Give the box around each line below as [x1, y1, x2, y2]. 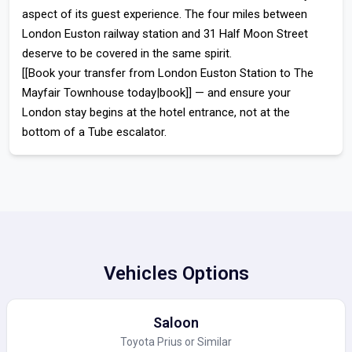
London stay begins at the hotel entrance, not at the [22, 105, 290, 119]
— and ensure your [192, 86, 291, 100]
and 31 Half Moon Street [178, 27, 308, 41]
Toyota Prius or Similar [120, 335, 232, 348]
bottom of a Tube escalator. [22, 125, 167, 139]
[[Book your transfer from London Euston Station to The [22, 66, 313, 80]
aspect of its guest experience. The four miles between [22, 7, 307, 21]
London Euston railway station [22, 27, 178, 41]
